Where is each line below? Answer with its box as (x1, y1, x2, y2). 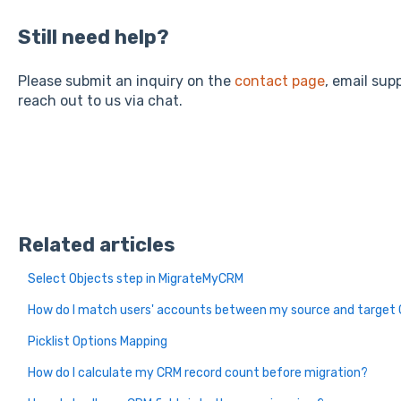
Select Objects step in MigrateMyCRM (27, 270, 243, 286)
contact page (234, 72, 325, 90)
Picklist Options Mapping (27, 333, 167, 349)
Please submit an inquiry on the (17, 72, 235, 90)
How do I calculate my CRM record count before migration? (27, 364, 368, 380)
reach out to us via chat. (17, 91, 183, 109)
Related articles (17, 232, 175, 257)
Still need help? (17, 24, 169, 49)
